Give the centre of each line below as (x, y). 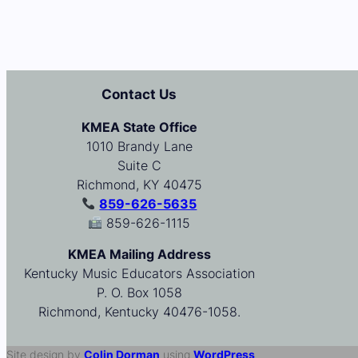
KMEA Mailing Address (139, 255)
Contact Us (139, 94)
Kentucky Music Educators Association (139, 274)
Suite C (139, 165)
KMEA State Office (139, 127)
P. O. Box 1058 (139, 293)
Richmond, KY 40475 (139, 185)
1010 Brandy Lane (139, 146)
